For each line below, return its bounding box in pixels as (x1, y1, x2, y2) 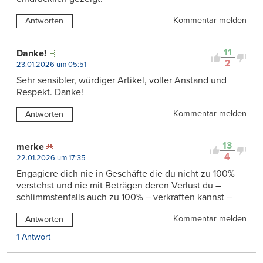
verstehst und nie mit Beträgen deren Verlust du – (16, 179, 221, 191)
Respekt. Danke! (16, 86, 83, 99)
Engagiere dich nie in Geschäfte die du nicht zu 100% (16, 167, 235, 180)
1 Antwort (16, 231, 50, 242)
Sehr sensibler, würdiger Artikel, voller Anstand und (16, 75, 227, 87)
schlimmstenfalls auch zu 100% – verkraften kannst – (16, 191, 232, 203)
